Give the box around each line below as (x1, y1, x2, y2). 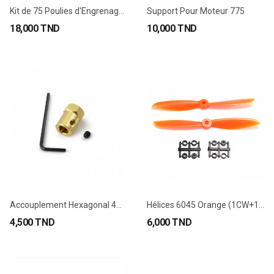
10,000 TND (147, 23, 197, 34)
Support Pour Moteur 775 (147, 6, 245, 16)
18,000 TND (10, 23, 60, 34)
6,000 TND (147, 217, 192, 228)
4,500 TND (10, 217, 55, 228)
